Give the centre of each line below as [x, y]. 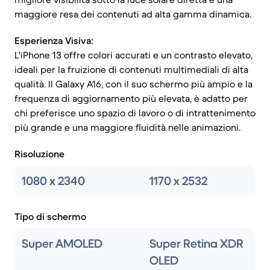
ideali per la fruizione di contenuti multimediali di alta [131, 69]
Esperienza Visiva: [54, 40]
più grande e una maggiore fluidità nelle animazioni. [127, 127]
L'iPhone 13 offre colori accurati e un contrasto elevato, [133, 55]
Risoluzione [39, 154]
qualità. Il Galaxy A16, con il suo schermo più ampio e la [133, 84]
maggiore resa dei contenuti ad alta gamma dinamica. [133, 14]
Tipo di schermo [50, 216]
